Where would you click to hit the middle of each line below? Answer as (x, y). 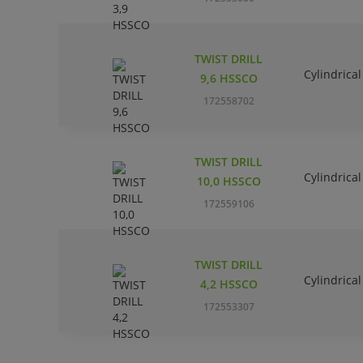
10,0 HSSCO (228, 181)
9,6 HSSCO (228, 79)
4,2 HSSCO (228, 284)
